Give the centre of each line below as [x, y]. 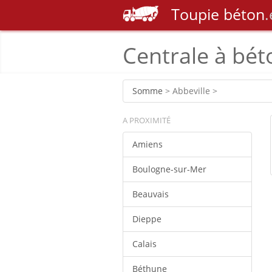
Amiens [148, 144]
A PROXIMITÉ [147, 120]
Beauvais [151, 194]
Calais [144, 244]
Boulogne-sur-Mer [169, 169]
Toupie [195, 14]
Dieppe [147, 219]
